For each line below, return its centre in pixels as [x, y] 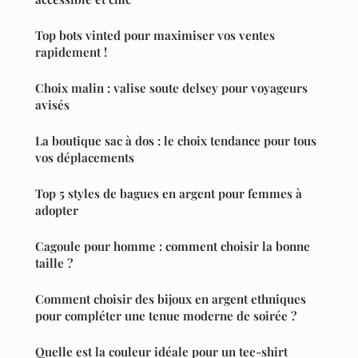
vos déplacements [85, 157]
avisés [52, 104]
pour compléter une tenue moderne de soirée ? [166, 315]
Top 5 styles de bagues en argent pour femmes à [169, 193]
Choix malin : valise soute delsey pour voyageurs [171, 88]
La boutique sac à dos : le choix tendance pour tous [176, 140]
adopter [57, 210]
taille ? [54, 263]
